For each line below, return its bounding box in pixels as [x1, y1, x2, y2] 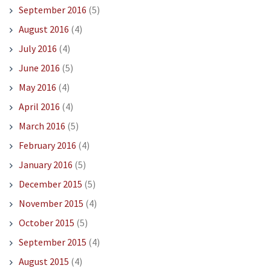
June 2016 [18, 62, 60, 74]
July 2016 [18, 42, 57, 55]
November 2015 [18, 197, 83, 210]
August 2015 [18, 255, 69, 268]
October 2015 [18, 217, 74, 229]
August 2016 [18, 23, 69, 36]
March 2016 [18, 120, 65, 132]
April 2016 [18, 100, 60, 113]
